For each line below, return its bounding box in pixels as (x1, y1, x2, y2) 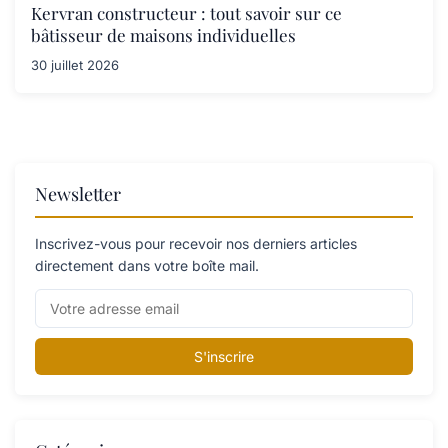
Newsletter (35, 182, 121, 207)
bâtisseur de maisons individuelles (31, 24, 296, 47)
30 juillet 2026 (31, 57, 119, 74)
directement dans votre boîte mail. (35, 257, 259, 275)
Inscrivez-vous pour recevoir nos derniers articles (35, 235, 357, 253)
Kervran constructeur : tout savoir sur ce (31, 2, 342, 25)
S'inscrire (194, 348, 254, 366)
